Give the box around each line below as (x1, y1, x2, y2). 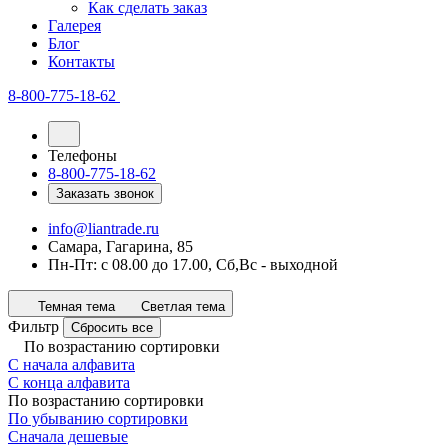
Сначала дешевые (8, 428, 128, 445)
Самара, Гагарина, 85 (48, 238, 193, 255)
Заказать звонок (56, 186, 154, 201)
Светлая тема (141, 299, 225, 314)
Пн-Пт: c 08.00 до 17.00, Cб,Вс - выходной (48, 256, 338, 273)
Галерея (48, 17, 101, 34)
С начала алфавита (8, 356, 135, 373)
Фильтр (8, 318, 59, 335)
